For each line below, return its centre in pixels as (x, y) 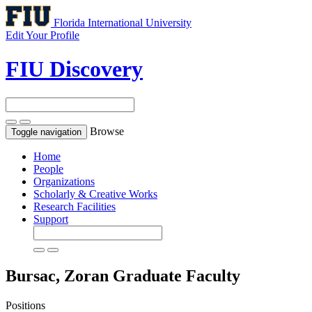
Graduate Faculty (177, 275)
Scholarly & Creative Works (95, 194)
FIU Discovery (74, 69)
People (48, 169)
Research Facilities (75, 206)
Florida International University (123, 23)
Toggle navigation (46, 132)
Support (51, 219)
